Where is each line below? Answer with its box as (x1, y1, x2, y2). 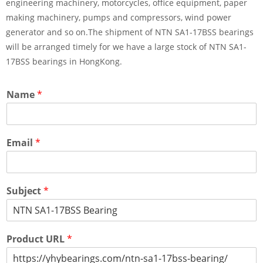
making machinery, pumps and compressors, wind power (6, 12, 231, 23)
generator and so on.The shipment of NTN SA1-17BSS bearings (6, 26, 254, 38)
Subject (6, 184, 43, 198)
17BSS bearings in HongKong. (6, 56, 122, 68)
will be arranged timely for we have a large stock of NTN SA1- (6, 41, 247, 53)
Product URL (6, 232, 67, 246)
